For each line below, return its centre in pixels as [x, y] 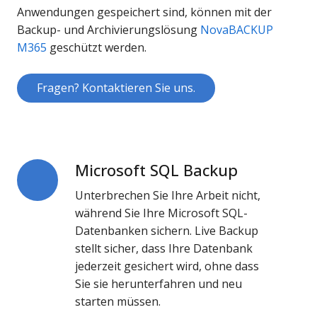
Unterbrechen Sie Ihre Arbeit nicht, [168, 196]
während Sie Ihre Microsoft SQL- [162, 213]
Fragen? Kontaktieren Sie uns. [116, 88]
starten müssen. [118, 302]
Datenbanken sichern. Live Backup [167, 231]
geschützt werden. [97, 48]
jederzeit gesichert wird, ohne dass [167, 266]
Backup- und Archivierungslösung [109, 30]
